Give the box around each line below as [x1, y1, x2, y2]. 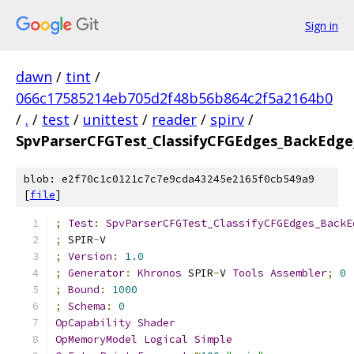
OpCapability [55, 316, 131, 330]
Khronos [137, 266, 182, 280]
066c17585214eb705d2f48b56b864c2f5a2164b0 [16, 88, 333, 107]
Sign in [305, 17, 338, 33]
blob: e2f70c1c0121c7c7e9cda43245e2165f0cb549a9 [24, 172, 314, 186]
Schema [68, 299, 106, 313]
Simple [194, 333, 232, 346]
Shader [137, 316, 175, 330]
